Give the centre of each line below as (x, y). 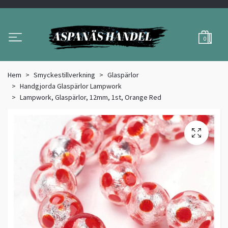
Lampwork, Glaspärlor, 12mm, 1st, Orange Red (91, 97)
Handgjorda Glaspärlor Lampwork (71, 86)
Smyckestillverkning (64, 75)
